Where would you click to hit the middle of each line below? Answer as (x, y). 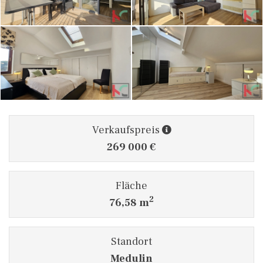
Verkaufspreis (127, 130)
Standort (131, 241)
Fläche (131, 186)
